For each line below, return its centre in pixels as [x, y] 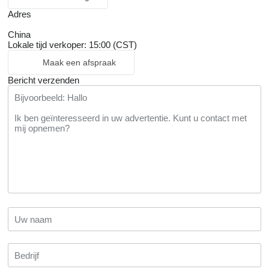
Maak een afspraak [79, 63]
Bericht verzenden [44, 80]
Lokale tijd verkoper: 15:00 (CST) [72, 45]
